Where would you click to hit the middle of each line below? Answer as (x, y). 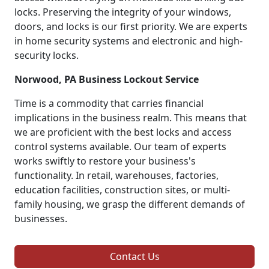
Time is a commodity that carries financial (109, 103)
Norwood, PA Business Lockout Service (107, 79)
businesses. (41, 218)
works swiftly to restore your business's (105, 161)
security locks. (47, 55)
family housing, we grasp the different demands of (130, 204)
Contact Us (134, 256)
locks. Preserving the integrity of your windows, (123, 12)
